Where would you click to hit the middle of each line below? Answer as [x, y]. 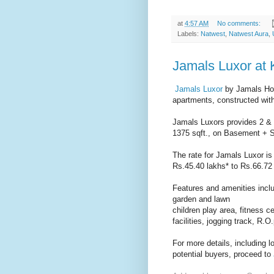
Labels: [189, 33]
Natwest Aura [249, 33]
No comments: [239, 23]
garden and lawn [201, 199]
